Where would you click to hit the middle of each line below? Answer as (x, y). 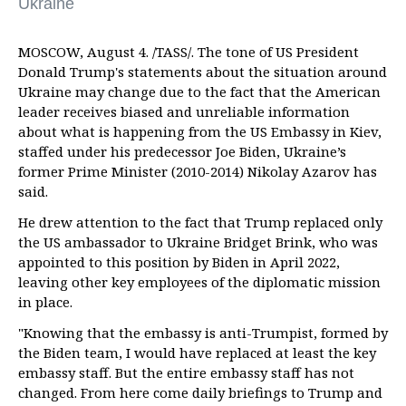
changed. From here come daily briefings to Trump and (200, 393)
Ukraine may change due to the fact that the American (199, 92)
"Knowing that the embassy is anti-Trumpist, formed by (203, 333)
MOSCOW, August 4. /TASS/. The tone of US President (188, 52)
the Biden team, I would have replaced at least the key (197, 353)
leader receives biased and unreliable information (184, 112)
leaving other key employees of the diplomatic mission (199, 282)
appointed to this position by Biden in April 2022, (179, 262)
